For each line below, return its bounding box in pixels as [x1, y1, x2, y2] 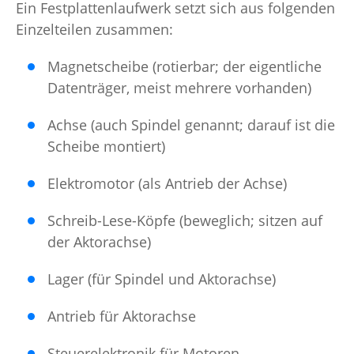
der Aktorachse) [47, 232, 151, 252]
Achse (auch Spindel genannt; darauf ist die [47, 115, 335, 135]
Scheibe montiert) [47, 137, 165, 156]
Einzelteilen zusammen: [16, 20, 173, 40]
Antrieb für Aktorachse [47, 307, 196, 326]
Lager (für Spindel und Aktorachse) [47, 269, 276, 289]
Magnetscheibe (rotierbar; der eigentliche [47, 57, 322, 77]
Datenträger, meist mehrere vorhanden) [47, 78, 311, 98]
